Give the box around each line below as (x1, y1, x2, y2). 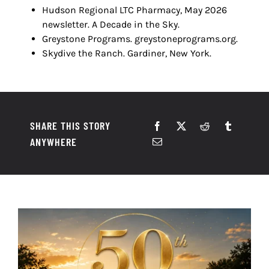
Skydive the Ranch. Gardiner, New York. (42, 47, 211, 59)
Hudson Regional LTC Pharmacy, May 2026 (42, 4, 227, 16)
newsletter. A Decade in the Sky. (42, 19, 180, 31)
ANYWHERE (30, 135, 77, 149)
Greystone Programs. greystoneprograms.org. (42, 33, 238, 45)
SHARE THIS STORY (30, 119, 110, 133)
